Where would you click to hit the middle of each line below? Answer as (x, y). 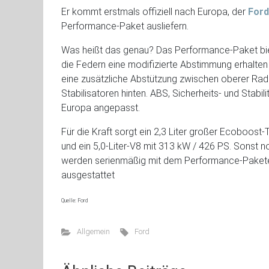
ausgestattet (88, 175)
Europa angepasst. (101, 108)
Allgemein (93, 231)
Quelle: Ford (74, 201)
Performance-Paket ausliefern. (125, 26)
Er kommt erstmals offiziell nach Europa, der (155, 12)
